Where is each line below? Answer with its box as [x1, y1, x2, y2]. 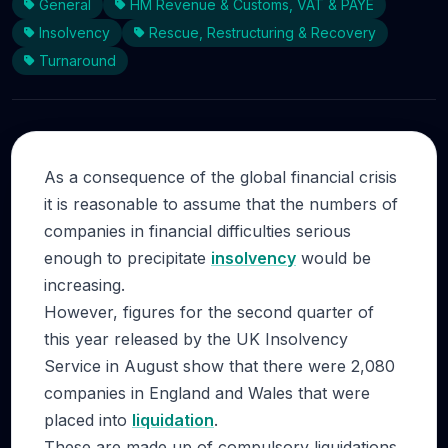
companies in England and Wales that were [44, 383, 370, 403]
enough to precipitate [44, 248, 211, 268]
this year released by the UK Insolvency [44, 329, 348, 349]
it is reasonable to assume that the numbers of [44, 194, 398, 214]
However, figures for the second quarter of [44, 302, 374, 322]
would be [296, 248, 371, 268]
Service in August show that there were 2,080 [44, 356, 395, 376]
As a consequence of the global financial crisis [44, 167, 397, 187]
